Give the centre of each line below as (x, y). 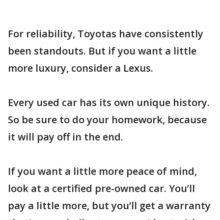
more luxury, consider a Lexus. (81, 68)
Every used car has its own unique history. (109, 102)
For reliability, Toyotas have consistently (106, 33)
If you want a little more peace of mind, (102, 171)
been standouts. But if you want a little (102, 51)
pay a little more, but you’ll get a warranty (109, 205)
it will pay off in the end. (66, 137)
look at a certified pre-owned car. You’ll (101, 188)
